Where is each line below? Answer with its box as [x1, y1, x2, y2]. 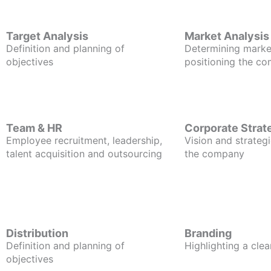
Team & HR [6, 122, 62, 134]
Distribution [6, 227, 68, 240]
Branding [184, 227, 232, 240]
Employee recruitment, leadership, [6, 134, 162, 146]
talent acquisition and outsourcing [6, 148, 162, 160]
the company [184, 148, 244, 160]
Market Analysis [184, 30, 269, 42]
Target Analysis [6, 30, 88, 42]
